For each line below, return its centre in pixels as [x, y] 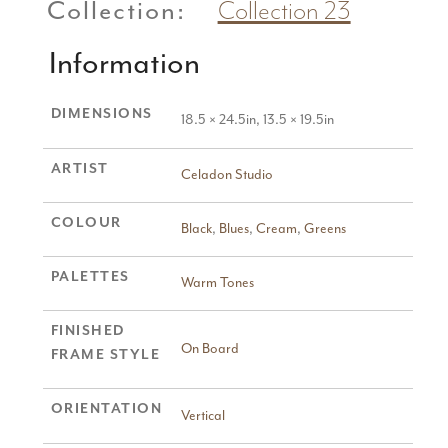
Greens [324, 229]
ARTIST [79, 169]
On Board [209, 349]
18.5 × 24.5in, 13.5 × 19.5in [257, 120]
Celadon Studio [226, 175]
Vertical [202, 416]
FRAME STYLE [105, 355]
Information [124, 65]
